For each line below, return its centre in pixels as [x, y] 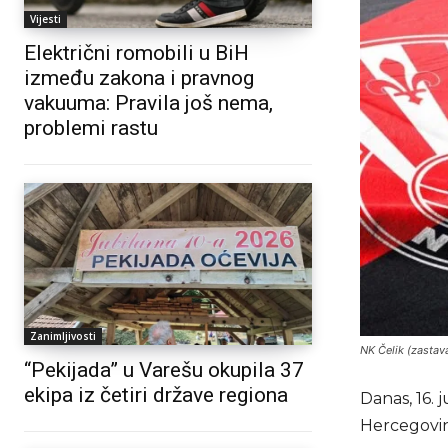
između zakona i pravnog [139, 78]
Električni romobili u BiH [136, 53]
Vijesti [45, 19]
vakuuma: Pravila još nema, [148, 103]
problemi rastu [91, 128]
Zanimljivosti [63, 335]
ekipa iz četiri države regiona [156, 394]
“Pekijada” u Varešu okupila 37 [164, 369]
